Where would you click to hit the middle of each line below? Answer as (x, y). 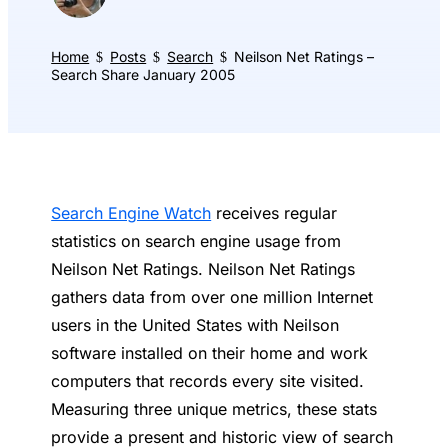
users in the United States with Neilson (195, 325)
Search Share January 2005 (143, 75)
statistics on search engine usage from (196, 241)
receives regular (274, 213)
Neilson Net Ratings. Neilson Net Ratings (203, 269)
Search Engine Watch (131, 213)
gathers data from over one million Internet (212, 297)
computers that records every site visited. (208, 381)
